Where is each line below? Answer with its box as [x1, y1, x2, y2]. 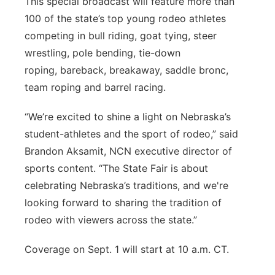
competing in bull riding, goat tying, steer [25, 29, 217, 42]
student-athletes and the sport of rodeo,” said [25, 128, 238, 140]
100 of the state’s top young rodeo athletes [25, 12, 226, 25]
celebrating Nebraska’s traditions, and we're [25, 179, 228, 192]
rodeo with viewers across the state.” [25, 214, 197, 226]
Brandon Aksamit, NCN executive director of [25, 145, 232, 157]
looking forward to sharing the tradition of [25, 196, 222, 209]
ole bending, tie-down [79, 47, 180, 59]
